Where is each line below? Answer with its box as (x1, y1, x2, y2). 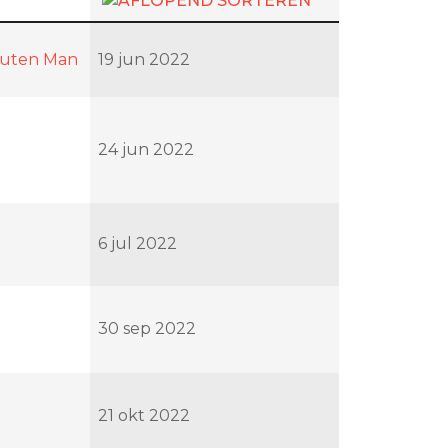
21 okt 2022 (98, 405, 190, 425)
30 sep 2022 (98, 318, 196, 338)
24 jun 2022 (98, 139, 194, 159)
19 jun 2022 (98, 49, 190, 69)
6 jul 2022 (98, 233, 177, 253)
